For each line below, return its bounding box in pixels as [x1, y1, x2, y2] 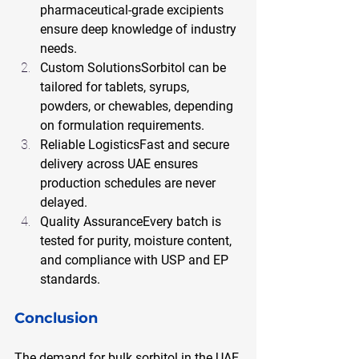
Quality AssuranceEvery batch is [40, 213, 224, 229]
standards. [40, 271, 100, 287]
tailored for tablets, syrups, [40, 79, 192, 95]
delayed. [40, 194, 87, 210]
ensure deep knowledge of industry [40, 21, 240, 37]
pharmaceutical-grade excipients [40, 2, 227, 18]
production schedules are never [40, 175, 219, 191]
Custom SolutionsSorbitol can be [40, 59, 229, 75]
